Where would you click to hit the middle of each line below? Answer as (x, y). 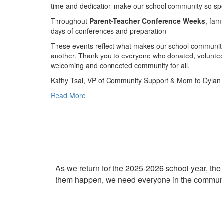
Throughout (70, 21)
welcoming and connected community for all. (121, 65)
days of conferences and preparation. (109, 30)
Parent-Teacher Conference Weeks (147, 21)
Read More (68, 95)
